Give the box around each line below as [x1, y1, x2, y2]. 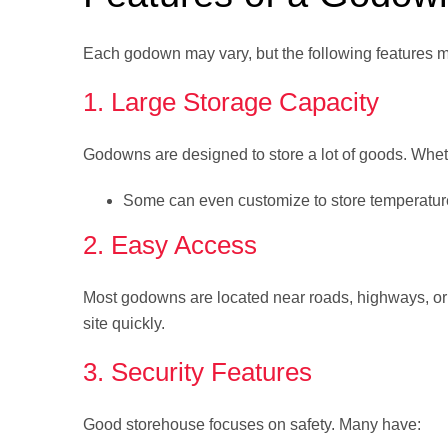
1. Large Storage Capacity [83, 87, 379, 118]
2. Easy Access [83, 230, 257, 261]
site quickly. [83, 315, 165, 333]
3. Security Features [83, 357, 312, 388]
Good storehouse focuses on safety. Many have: [83, 416, 421, 434]
